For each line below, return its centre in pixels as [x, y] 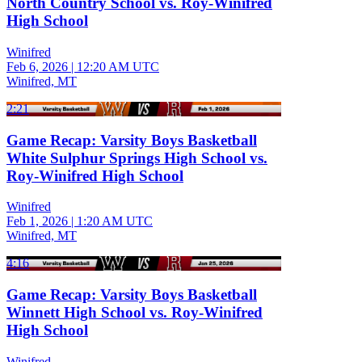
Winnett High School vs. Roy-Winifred [135, 312]
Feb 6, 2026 [37, 66]
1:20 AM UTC [115, 221]
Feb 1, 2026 [37, 221]
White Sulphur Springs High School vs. [137, 158]
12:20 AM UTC [118, 66]
